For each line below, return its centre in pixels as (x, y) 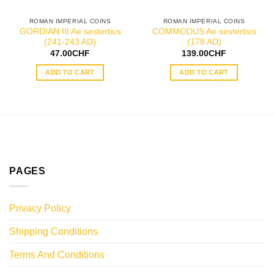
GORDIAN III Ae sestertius (70, 32)
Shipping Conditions (54, 231)
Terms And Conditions (57, 254)
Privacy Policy (40, 208)
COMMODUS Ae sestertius (204, 32)
